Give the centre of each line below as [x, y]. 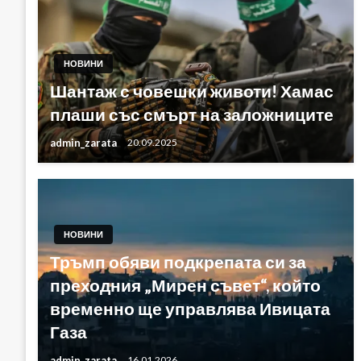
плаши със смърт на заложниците [192, 114]
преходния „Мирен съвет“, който [185, 285]
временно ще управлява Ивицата [190, 308]
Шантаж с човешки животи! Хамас [192, 91]
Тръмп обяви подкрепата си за [178, 261]
